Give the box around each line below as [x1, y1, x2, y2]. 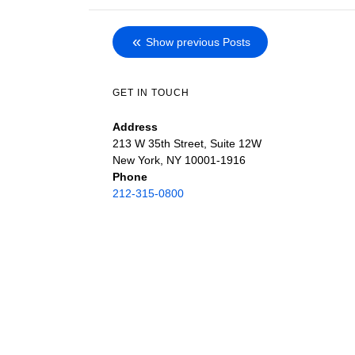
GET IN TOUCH [113, 87, 189, 99]
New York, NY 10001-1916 [113, 154, 246, 167]
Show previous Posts [146, 36, 250, 49]
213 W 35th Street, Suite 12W [113, 137, 261, 151]
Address [113, 120, 158, 134]
